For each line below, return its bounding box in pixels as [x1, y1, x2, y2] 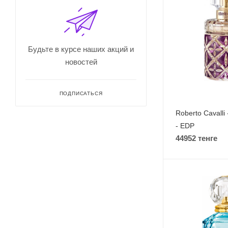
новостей [65, 58, 97, 66]
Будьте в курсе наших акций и [28, 45, 134, 53]
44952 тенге [176, 133, 217, 142]
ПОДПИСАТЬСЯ [59, 91, 103, 96]
